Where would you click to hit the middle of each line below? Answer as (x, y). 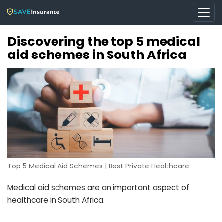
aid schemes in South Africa (97, 55)
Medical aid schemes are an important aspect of (98, 188)
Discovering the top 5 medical (104, 41)
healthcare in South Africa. (56, 200)
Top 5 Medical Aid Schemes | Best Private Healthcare (98, 166)
